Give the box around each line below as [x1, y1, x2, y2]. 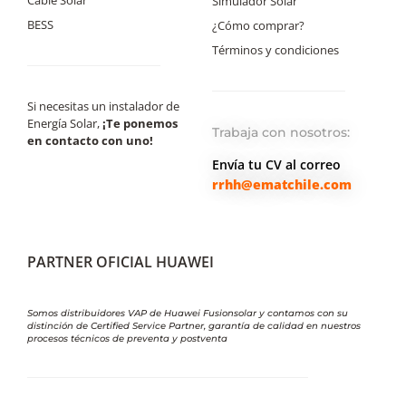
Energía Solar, [27, 114, 102, 131]
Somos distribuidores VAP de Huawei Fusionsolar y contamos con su [27, 307, 348, 320]
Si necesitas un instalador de [27, 97, 179, 114]
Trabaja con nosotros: [212, 123, 350, 140]
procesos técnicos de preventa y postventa [27, 333, 227, 345]
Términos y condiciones [212, 41, 339, 58]
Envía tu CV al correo [212, 155, 341, 173]
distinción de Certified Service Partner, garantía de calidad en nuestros [27, 320, 361, 333]
